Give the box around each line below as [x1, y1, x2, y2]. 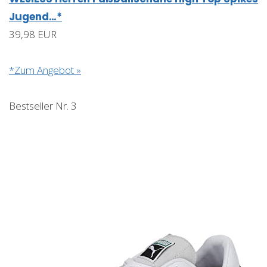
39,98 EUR [9, 27, 57, 42]
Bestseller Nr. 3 [9, 99, 77, 113]
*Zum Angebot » [9, 63, 81, 77]
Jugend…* [9, 10, 62, 24]
